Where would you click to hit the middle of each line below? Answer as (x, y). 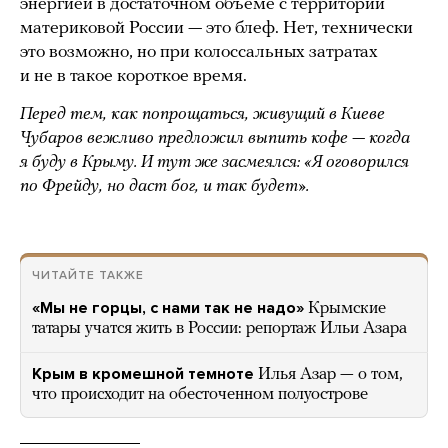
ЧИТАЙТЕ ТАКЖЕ (88, 274)
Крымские (347, 308)
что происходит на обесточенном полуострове (200, 394)
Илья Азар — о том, (330, 374)
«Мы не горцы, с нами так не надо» (168, 307)
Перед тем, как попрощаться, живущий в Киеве (202, 114)
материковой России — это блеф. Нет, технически (216, 28)
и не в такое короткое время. (133, 76)
